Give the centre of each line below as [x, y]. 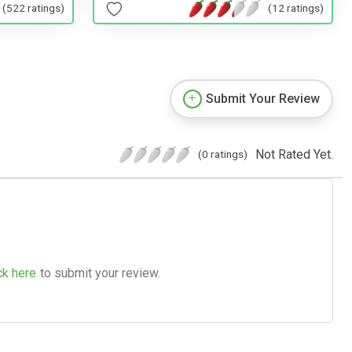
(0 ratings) [223, 154]
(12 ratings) [296, 8]
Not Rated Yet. [294, 154]
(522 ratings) [33, 8]
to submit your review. [100, 273]
